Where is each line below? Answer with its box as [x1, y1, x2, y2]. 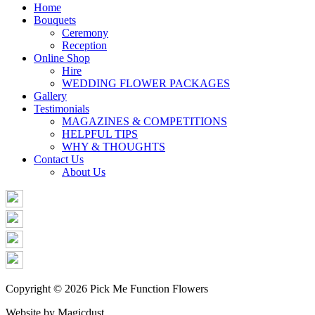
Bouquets [34, 14, 76, 27]
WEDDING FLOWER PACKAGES [62, 77, 230, 90]
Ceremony [62, 27, 108, 39]
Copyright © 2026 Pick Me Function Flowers [6, 283, 208, 295]
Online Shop [34, 52, 90, 65]
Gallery [34, 90, 67, 103]
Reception [62, 39, 107, 52]
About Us [62, 166, 105, 179]
